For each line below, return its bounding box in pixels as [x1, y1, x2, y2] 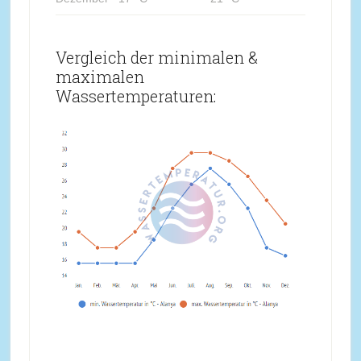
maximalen [55, 65, 144, 87]
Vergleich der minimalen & [55, 46, 258, 68]
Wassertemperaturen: [55, 85, 216, 106]
